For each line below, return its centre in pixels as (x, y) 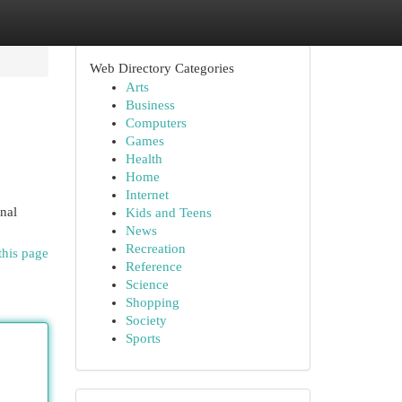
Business (150, 105)
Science (147, 284)
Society (146, 320)
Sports (143, 338)
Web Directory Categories (162, 68)
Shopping (152, 302)
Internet (147, 195)
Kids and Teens (168, 213)
